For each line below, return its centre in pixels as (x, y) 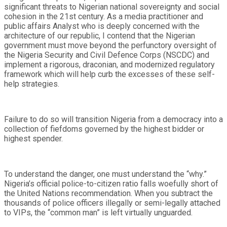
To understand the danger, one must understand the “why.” (105, 174)
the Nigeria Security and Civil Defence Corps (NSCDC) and (107, 55)
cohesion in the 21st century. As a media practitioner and (104, 16)
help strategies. (32, 84)
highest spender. (33, 138)
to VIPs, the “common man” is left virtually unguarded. (98, 212)
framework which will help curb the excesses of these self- (109, 74)
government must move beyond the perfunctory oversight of (110, 45)
